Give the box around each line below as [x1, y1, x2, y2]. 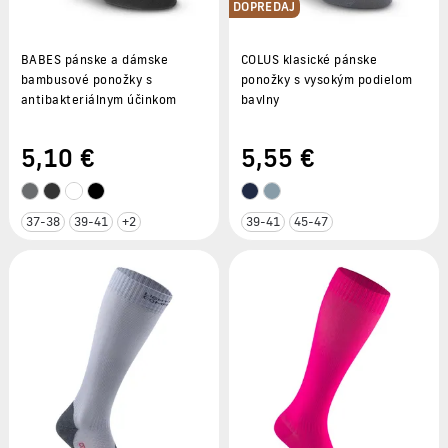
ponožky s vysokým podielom [241, 72, 413, 87]
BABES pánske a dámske [21, 52, 169, 67]
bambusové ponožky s [21, 72, 153, 87]
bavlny [241, 92, 280, 107]
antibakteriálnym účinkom [21, 92, 177, 107]
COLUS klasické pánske [241, 52, 378, 67]
